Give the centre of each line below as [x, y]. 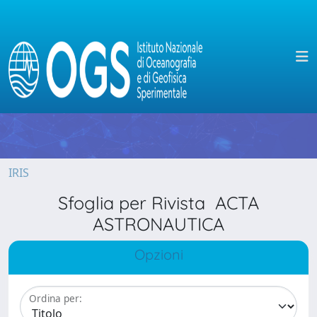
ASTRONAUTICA [158, 224]
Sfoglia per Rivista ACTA [158, 203]
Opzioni [158, 254]
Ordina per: [56, 299]
